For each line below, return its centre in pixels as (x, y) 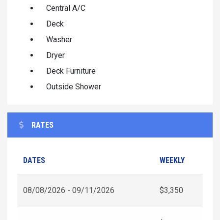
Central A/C (66, 8)
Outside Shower (74, 86)
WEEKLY (172, 160)
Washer (59, 39)
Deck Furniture (71, 71)
